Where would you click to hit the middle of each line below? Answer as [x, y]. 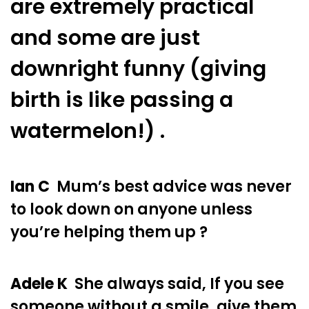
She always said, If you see [176, 284]
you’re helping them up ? [109, 232]
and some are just [105, 38]
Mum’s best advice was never [171, 187]
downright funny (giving [138, 69]
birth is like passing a [122, 100]
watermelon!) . [88, 131]
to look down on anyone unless [131, 210]
